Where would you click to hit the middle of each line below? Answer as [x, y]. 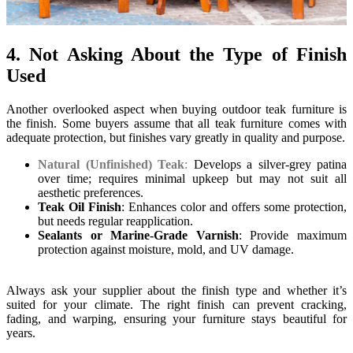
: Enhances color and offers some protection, [234, 207]
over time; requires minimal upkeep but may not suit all [192, 179]
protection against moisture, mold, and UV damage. [166, 250]
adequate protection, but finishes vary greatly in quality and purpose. [176, 138]
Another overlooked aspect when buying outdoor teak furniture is [176, 110]
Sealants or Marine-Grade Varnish [138, 236]
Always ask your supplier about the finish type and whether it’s [176, 291]
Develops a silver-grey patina [270, 165]
